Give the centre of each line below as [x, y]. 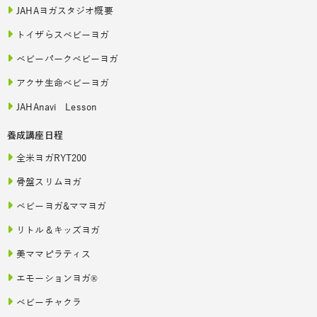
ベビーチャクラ [49, 303]
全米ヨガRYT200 [52, 159]
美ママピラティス [54, 255]
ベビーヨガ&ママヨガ [62, 207]
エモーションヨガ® [57, 279]
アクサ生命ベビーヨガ [63, 84]
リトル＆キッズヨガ [58, 231]
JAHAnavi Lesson [57, 108]
